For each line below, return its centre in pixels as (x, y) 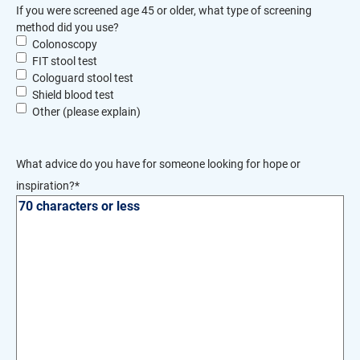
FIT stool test (65, 61)
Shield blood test (73, 95)
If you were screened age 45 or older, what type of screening (164, 10)
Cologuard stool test (83, 78)
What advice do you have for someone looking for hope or (158, 164)
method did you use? (67, 27)
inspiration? (45, 186)
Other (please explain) (86, 112)
